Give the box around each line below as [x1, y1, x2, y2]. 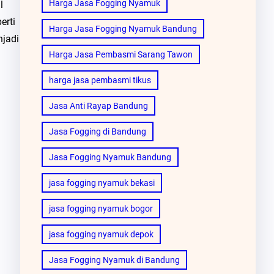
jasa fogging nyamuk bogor [48, 203, 153, 213]
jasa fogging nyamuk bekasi [48, 177, 155, 188]
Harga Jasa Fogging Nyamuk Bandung [48, 23, 197, 34]
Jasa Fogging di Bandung [48, 126, 146, 136]
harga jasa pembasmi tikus [48, 75, 151, 85]
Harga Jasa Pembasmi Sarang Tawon [48, 49, 193, 59]
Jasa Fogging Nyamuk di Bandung [48, 254, 180, 265]
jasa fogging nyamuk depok [48, 229, 154, 239]
